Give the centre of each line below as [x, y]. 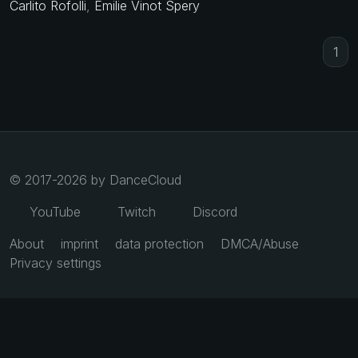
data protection [159, 244]
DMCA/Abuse [260, 244]
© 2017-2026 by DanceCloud [95, 180]
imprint [80, 244]
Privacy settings [56, 263]
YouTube [53, 212]
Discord [213, 212]
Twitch [135, 212]
